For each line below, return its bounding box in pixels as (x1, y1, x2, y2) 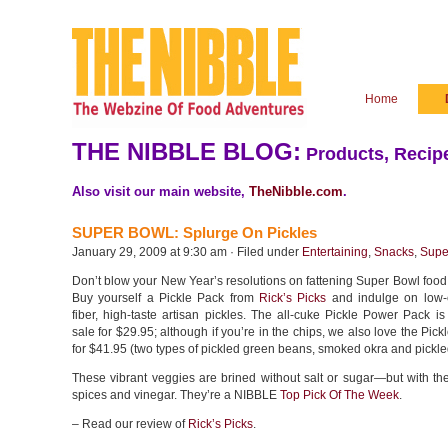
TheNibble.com (249, 184, 343, 199)
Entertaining (302, 245, 368, 259)
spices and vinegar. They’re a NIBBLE (72, 388, 280, 402)
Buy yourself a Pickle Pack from (72, 291, 259, 305)
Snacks (374, 245, 414, 259)
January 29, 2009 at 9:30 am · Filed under (72, 245, 302, 259)
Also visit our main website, (72, 184, 249, 199)
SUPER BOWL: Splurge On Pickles (72, 224, 317, 241)
